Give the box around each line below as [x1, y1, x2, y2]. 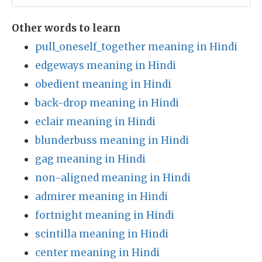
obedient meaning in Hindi [35, 78, 171, 91]
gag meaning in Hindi [35, 153, 146, 166]
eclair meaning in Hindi [35, 115, 156, 128]
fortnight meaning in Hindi [35, 209, 174, 222]
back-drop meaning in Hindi [35, 96, 179, 109]
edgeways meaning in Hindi [35, 59, 176, 72]
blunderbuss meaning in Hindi [35, 134, 189, 147]
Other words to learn [12, 22, 120, 35]
